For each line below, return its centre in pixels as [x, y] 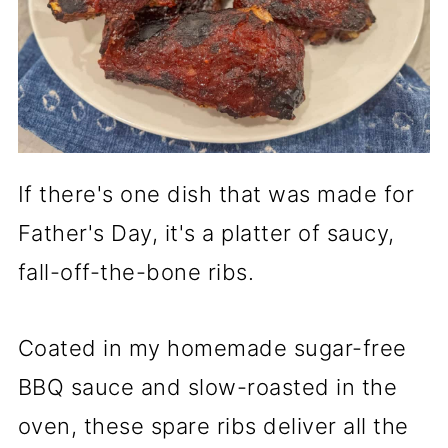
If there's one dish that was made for [216, 194]
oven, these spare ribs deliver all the [213, 426]
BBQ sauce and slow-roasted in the [207, 387]
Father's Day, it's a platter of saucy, [206, 233]
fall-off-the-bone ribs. [136, 272]
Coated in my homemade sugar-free [212, 348]
